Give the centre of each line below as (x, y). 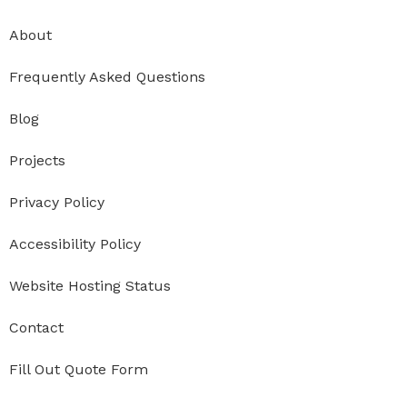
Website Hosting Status (90, 286)
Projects (37, 161)
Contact (36, 328)
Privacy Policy (57, 203)
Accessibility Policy (75, 244)
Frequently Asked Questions (107, 77)
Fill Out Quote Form (79, 370)
